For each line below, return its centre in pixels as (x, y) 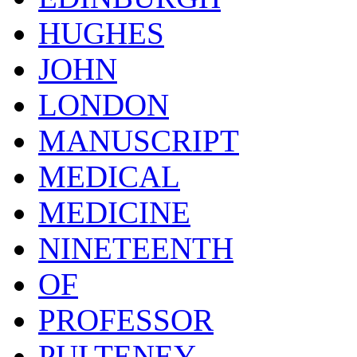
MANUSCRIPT (139, 141)
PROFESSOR (126, 320)
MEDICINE (114, 213)
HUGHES (101, 33)
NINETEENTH (136, 249)
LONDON (104, 105)
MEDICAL (109, 177)
